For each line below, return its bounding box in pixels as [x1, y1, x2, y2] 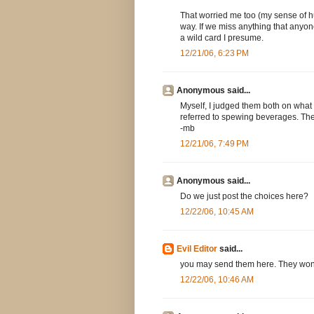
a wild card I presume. [180, 33, 264, 43]
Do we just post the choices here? [180, 191, 308, 202]
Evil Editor [177, 244, 217, 254]
